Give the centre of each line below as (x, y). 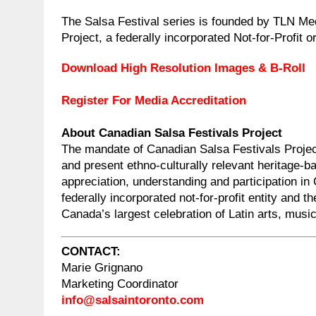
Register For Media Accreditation (154, 100)
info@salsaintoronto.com (133, 300)
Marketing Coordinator (120, 284)
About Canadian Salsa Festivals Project (172, 133)
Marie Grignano (102, 268)
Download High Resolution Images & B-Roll (183, 68)
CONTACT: (91, 252)
